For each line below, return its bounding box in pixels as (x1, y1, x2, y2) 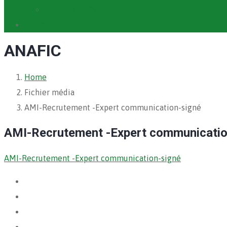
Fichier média (24, 87, 74, 97)
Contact (24, 20, 53, 29)
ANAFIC (4, 41, 61, 61)
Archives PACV (45, 5, 98, 14)
